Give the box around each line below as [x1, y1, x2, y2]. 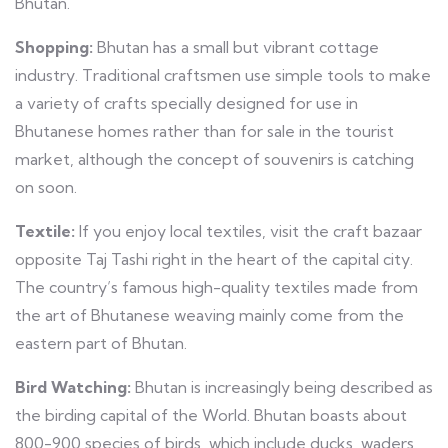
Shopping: [15, 36, 97, 57]
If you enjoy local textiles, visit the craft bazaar [75, 220, 422, 241]
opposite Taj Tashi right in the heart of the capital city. [15, 248, 413, 269]
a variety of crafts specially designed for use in [15, 92, 358, 113]
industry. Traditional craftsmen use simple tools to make [15, 64, 431, 85]
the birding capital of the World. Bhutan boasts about [15, 404, 407, 425]
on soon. [15, 176, 77, 197]
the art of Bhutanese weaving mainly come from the [15, 304, 404, 325]
